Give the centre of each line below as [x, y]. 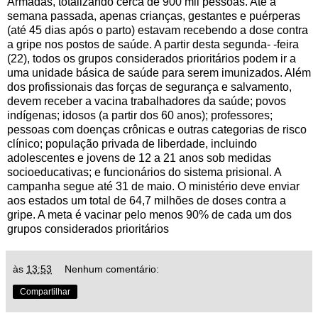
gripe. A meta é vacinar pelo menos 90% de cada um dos [149, 214]
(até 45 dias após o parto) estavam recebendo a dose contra [158, 30]
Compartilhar [45, 291]
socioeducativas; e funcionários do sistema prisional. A [144, 172]
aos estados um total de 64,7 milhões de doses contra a [147, 200]
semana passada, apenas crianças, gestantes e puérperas [154, 16]
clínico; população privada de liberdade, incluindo [132, 143]
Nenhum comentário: [112, 269]
